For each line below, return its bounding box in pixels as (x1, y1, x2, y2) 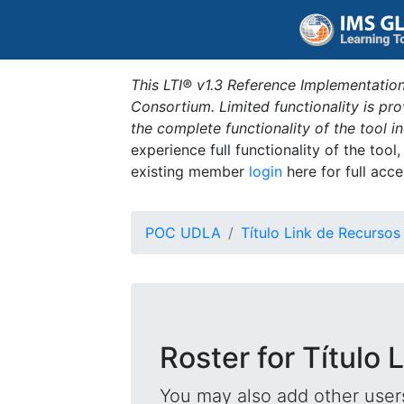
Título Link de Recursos (241, 224, 400, 242)
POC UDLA (145, 224, 221, 242)
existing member (131, 162, 249, 180)
